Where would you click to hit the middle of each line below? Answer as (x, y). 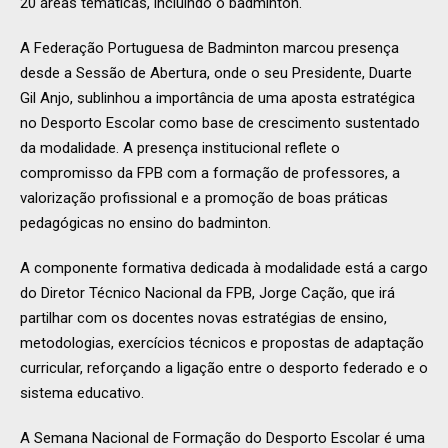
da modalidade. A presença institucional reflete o (180, 148)
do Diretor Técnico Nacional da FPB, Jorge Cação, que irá (207, 293)
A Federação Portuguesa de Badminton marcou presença (209, 48)
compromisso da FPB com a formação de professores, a (210, 173)
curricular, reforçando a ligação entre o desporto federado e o (224, 368)
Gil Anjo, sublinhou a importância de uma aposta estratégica (217, 98)
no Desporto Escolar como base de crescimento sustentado (220, 123)
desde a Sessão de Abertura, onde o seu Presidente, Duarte (216, 73)
